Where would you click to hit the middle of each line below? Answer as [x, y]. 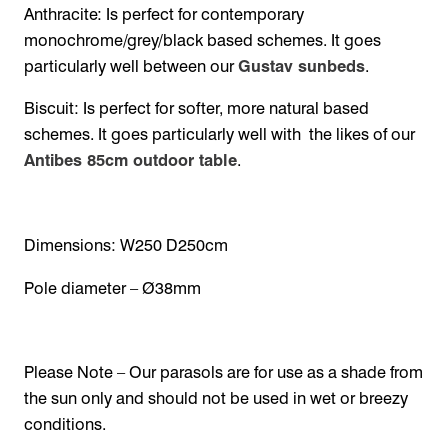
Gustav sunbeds [301, 66]
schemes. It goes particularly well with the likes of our [219, 134]
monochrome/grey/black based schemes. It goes [202, 40]
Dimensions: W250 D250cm [126, 245]
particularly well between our [131, 66]
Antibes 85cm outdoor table [130, 160]
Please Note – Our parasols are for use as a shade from [223, 372]
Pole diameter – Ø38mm [112, 287]
